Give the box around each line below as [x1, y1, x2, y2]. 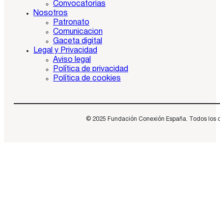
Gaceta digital [53, 37, 102, 45]
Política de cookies [53, 75, 121, 82]
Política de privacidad [53, 65, 128, 73]
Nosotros [33, 9, 68, 17]
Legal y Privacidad [33, 47, 97, 54]
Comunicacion [53, 28, 103, 35]
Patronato [53, 19, 89, 26]
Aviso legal [53, 56, 91, 63]
